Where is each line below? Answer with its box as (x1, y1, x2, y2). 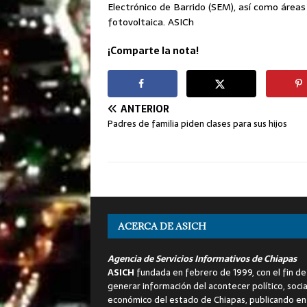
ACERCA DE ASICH (118, 219, 206, 232)
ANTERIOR (121, 101, 169, 116)
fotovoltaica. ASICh (108, 14, 194, 29)
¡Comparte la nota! (108, 43, 199, 58)
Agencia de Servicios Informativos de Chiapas (108, 251, 297, 266)
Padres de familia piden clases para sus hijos (108, 116, 287, 131)
